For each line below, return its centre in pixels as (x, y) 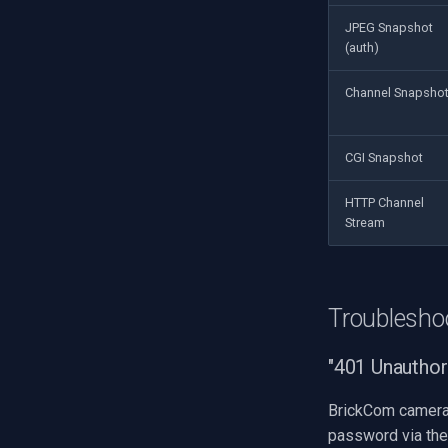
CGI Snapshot (384, 157)
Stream (365, 222)
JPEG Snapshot (389, 27)
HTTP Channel (384, 202)
